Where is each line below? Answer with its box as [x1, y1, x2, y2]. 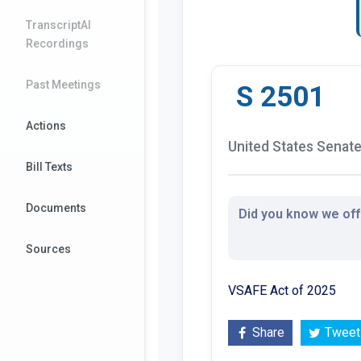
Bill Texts [26, 160, 73, 173]
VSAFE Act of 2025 [228, 282, 336, 298]
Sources [26, 243, 71, 255]
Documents [26, 201, 86, 214]
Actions [26, 119, 66, 132]
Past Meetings [26, 78, 101, 91]
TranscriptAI [26, 19, 91, 31]
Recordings [26, 37, 89, 50]
